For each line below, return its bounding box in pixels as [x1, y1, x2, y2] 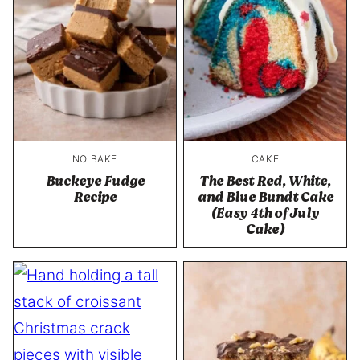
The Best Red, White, [199, 170, 331, 191]
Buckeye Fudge [45, 170, 145, 191]
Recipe [73, 186, 117, 207]
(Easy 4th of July [211, 202, 319, 223]
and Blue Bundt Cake [197, 186, 333, 207]
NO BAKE [72, 152, 118, 165]
